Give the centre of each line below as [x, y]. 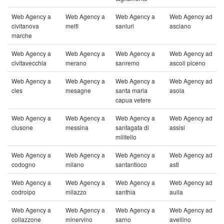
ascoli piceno [187, 63]
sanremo [127, 63]
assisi [177, 127]
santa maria [131, 90]
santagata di [132, 127]
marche [22, 35]
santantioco [131, 164]
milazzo [76, 192]
